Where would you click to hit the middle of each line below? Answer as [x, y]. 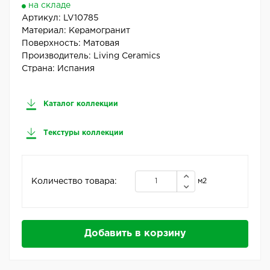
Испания [76, 69]
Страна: [39, 69]
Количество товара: [74, 181]
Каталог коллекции [80, 104]
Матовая [101, 44]
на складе [49, 6]
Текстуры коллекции [82, 133]
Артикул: [42, 18]
